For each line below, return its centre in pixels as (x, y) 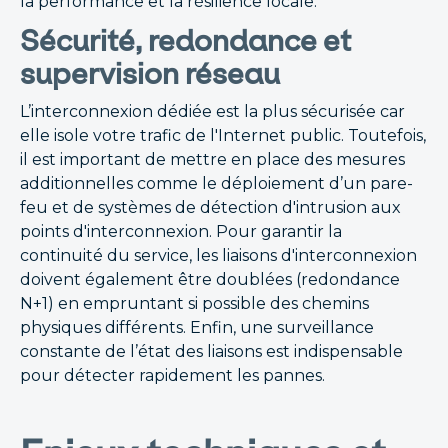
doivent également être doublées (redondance (210, 279)
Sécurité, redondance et (185, 40)
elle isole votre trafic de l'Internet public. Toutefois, (223, 135)
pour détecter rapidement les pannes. (172, 375)
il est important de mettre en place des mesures (212, 159)
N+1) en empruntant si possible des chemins (194, 303)
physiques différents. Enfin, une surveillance (197, 327)
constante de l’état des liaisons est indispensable (211, 351)
